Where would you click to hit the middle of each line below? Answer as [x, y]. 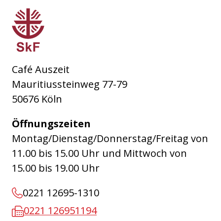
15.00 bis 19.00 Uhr [56, 168]
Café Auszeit [41, 69]
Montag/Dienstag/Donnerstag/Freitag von [110, 138]
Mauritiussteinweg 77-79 [70, 84]
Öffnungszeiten [51, 123]
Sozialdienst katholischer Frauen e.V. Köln [108, 15]
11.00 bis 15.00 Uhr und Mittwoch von [99, 153]
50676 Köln [37, 99]
